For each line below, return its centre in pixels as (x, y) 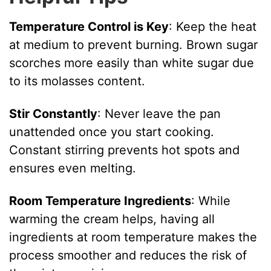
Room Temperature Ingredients (100, 201)
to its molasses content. (77, 81)
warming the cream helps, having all (112, 219)
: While (211, 201)
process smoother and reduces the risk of (128, 255)
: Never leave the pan (159, 113)
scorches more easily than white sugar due (132, 63)
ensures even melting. (73, 168)
